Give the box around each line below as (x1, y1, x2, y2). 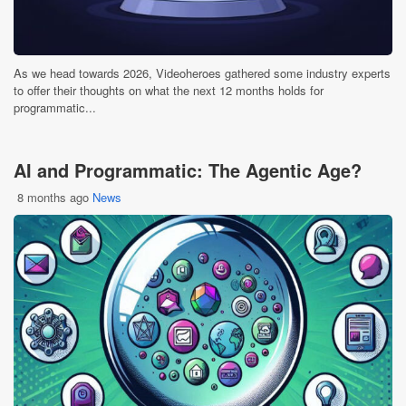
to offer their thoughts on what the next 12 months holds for (14, 82, 324, 99)
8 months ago (17, 188, 89, 206)
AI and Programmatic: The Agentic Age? (14, 157, 362, 183)
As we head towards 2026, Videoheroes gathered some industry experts (14, 64, 391, 82)
